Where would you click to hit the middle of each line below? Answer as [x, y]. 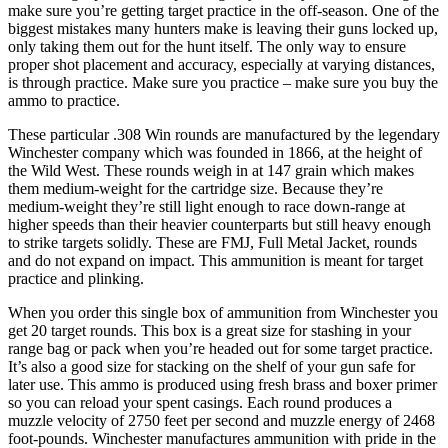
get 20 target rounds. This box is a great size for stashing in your [209, 330]
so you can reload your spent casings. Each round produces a [200, 402]
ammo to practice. [64, 100]
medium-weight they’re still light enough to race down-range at [206, 206]
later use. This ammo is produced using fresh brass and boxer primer [222, 384]
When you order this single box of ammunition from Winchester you [223, 312]
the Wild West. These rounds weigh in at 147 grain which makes [211, 170]
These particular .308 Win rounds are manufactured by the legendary [224, 134]
